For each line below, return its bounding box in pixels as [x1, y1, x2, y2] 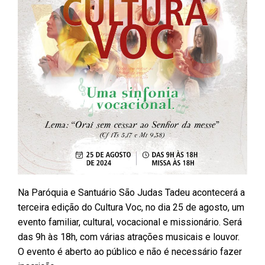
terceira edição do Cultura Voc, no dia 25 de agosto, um [18, 201, 244, 213]
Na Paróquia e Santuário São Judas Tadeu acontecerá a [18, 186, 245, 198]
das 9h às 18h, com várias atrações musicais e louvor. [18, 231, 240, 243]
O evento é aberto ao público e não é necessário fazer [18, 245, 242, 257]
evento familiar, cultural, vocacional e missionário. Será [18, 216, 242, 228]
